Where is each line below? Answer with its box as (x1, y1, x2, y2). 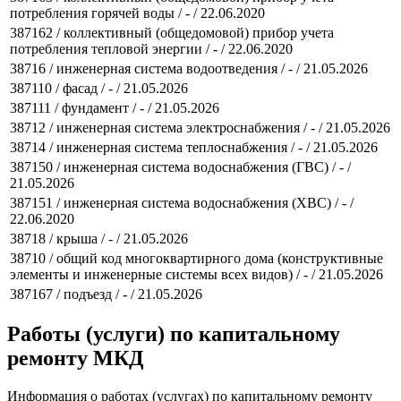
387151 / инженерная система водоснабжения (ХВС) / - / (10, 194, 354, 210)
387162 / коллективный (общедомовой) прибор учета (10, 24, 334, 40)
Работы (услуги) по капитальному (7, 322, 340, 346)
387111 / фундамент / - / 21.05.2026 (10, 99, 219, 115)
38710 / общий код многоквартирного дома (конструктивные (10, 250, 383, 266)
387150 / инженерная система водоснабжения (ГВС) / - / (10, 158, 351, 175)
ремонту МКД (7, 346, 144, 371)
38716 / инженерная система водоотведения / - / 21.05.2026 (10, 60, 368, 76)
